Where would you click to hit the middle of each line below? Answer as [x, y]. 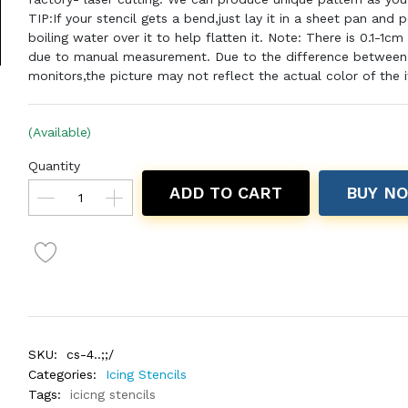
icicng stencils [112, 394]
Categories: [62, 374]
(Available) [59, 132]
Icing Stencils [146, 374]
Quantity [54, 166]
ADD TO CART [225, 193]
